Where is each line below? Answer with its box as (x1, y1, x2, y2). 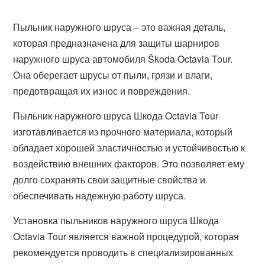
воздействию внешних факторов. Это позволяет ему (13, 157, 245, 170)
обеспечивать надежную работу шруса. (13, 189, 186, 202)
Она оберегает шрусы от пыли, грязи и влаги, (13, 68, 213, 82)
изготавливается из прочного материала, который (13, 125, 233, 138)
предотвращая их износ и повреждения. (13, 84, 190, 98)
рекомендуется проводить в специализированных (13, 245, 234, 259)
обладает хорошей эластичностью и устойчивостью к (13, 141, 245, 154)
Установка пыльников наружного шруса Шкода (13, 214, 219, 227)
